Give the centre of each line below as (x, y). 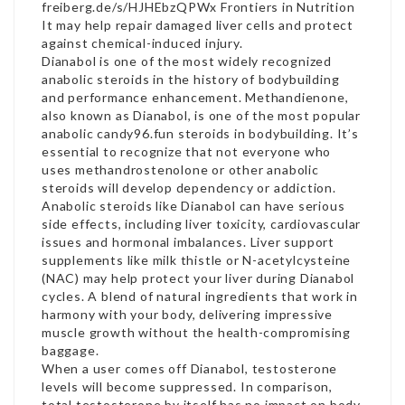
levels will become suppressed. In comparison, (187, 386)
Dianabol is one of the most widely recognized (187, 61)
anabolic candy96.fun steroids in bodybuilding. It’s (200, 133)
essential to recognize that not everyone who (187, 151)
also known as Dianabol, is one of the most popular (201, 115)
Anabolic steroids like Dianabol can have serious (193, 206)
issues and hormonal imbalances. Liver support (188, 242)
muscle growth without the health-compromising (196, 332)
